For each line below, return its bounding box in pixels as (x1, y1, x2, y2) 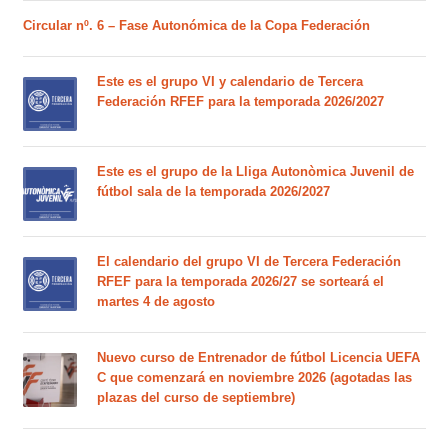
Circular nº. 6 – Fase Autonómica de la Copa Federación (22, 17, 370, 33)
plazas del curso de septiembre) (96, 389, 295, 405)
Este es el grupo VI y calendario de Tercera (96, 73, 363, 89)
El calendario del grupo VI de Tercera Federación (96, 253, 401, 269)
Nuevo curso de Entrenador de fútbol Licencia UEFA (96, 349, 420, 365)
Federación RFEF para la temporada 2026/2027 (96, 93, 384, 109)
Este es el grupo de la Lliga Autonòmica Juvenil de (96, 163, 414, 179)
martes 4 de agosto (96, 293, 215, 309)
